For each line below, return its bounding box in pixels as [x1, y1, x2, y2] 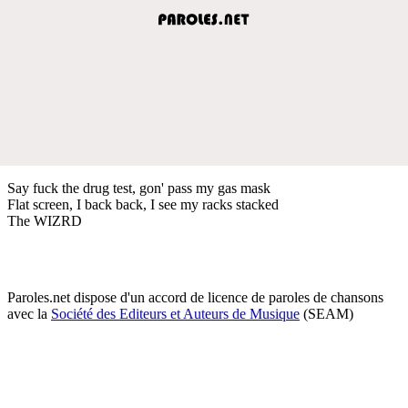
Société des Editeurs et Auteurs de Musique [51, 305, 300, 321]
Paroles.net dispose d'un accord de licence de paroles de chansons [7, 289, 383, 305]
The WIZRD [7, 212, 82, 229]
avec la [7, 305, 51, 321]
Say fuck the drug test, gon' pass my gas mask [7, 179, 270, 196]
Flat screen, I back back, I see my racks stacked [7, 196, 279, 212]
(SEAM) [300, 305, 353, 321]
